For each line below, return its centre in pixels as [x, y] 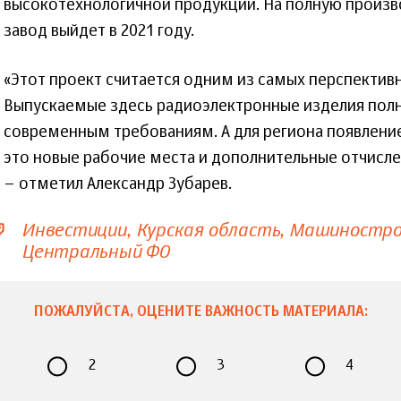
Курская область [208, 231]
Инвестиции [74, 231]
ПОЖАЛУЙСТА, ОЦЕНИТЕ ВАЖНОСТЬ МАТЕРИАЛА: [200, 313]
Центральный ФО [95, 252]
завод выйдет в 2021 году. [99, 31]
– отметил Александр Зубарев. [118, 184]
